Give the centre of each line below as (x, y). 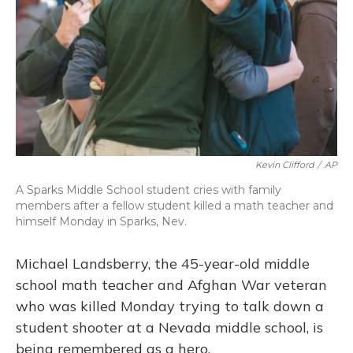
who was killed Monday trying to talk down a (170, 306)
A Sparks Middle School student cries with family (149, 190)
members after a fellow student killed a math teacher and (175, 206)
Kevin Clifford (284, 165)
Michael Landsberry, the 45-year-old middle (163, 264)
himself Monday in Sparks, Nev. (101, 221)
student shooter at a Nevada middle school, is (169, 327)
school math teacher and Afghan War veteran (171, 285)
